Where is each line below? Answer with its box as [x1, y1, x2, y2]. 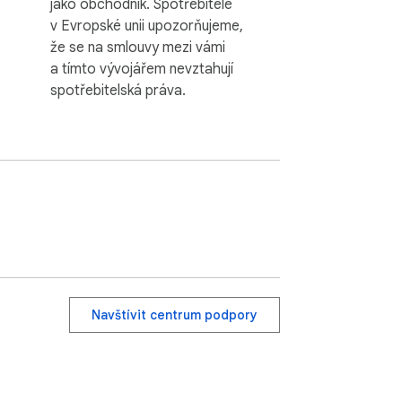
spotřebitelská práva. [50, 81, 186, 100]
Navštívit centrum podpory [92, 307, 258, 324]
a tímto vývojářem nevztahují [50, 59, 233, 78]
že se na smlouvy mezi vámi [50, 38, 225, 57]
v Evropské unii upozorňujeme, [50, 16, 243, 35]
